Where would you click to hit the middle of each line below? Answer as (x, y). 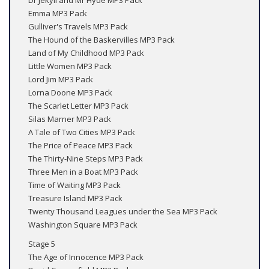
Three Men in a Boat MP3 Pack (83, 172)
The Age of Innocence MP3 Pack (86, 257)
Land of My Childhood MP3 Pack (86, 53)
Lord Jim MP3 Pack (61, 80)
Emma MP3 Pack (58, 14)
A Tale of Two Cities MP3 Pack (82, 132)
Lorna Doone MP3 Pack (70, 93)
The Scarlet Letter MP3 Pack (78, 106)
